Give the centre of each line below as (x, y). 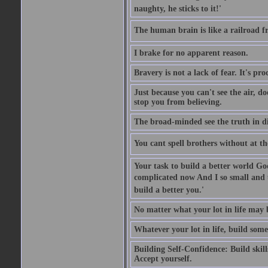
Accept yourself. (163, 259)
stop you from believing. (178, 102)
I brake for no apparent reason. (191, 53)
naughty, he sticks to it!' (177, 9)
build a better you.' (169, 190)
